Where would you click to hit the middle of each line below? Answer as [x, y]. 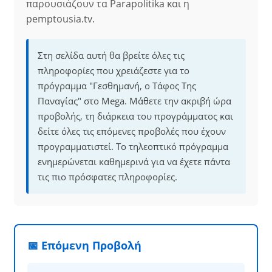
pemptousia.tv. [60, 19]
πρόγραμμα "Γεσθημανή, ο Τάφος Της [117, 86]
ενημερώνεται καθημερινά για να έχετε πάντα [134, 161]
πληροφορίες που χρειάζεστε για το [114, 70]
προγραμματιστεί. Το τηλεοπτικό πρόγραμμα [133, 146]
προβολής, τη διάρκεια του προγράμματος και [135, 116]
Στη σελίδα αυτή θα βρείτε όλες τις [111, 55]
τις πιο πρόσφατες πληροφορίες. [107, 177]
